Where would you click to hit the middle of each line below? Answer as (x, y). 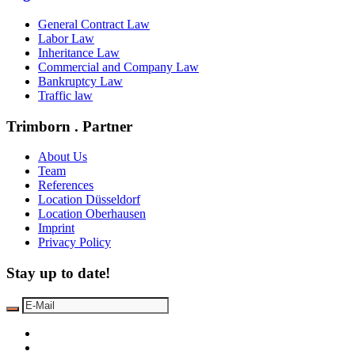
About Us (63, 157)
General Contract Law (94, 24)
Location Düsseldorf (89, 200)
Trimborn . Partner (69, 126)
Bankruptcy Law (80, 81)
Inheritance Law (79, 53)
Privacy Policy (74, 242)
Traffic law (65, 95)
